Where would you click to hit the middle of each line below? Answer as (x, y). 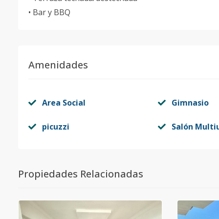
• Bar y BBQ (49, 12)
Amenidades (58, 65)
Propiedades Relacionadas (81, 174)
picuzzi (56, 127)
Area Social (64, 103)
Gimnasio (190, 103)
